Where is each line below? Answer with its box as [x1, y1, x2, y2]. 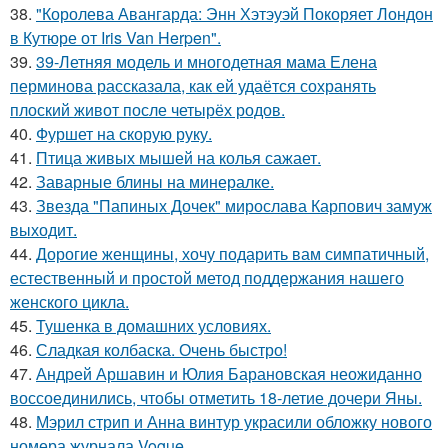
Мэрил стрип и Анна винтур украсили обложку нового [36, 410, 432, 433]
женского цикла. [10, 290, 129, 313]
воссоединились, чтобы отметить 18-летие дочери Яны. [10, 386, 422, 409]
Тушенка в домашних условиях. [36, 314, 271, 337]
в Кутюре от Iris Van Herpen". [10, 26, 221, 49]
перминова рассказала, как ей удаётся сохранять [10, 74, 376, 97]
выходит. [10, 218, 77, 241]
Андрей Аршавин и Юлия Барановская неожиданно [36, 362, 422, 385]
